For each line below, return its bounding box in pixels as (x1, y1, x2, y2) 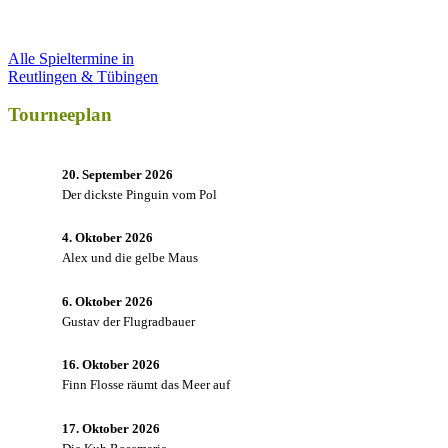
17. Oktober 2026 (62, 420, 160, 436)
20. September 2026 (62, 166, 173, 182)
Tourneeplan (8, 104, 112, 126)
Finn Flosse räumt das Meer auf (62, 377, 230, 393)
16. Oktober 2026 (62, 357, 160, 373)
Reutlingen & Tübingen (8, 67, 158, 85)
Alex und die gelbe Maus (62, 250, 198, 266)
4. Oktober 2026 (62, 230, 153, 246)
